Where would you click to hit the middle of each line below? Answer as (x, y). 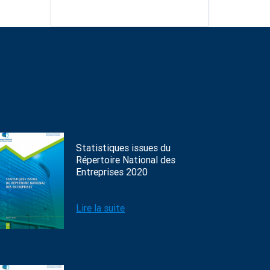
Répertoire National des (126, 160)
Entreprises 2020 (112, 172)
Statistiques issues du (123, 148)
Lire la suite (100, 208)
